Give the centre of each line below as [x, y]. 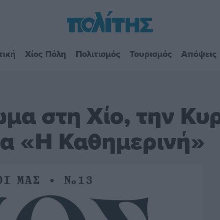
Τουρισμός [151, 54]
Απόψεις [199, 54]
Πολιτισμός [98, 54]
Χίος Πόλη [45, 54]
